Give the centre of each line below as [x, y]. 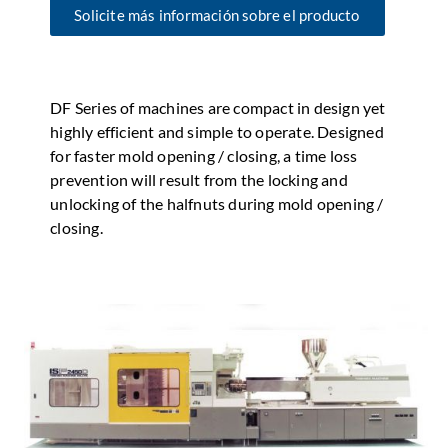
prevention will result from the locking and [199, 180]
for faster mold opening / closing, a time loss [204, 156]
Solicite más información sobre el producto [217, 15]
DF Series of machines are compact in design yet [218, 108]
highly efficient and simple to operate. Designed [217, 132]
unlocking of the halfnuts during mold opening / [217, 204]
